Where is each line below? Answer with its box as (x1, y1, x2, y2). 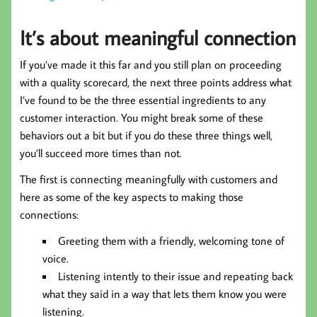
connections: (20, 207, 79, 222)
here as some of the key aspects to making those (20, 190, 243, 204)
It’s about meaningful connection (20, 24, 296, 52)
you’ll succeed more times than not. (20, 146, 182, 161)
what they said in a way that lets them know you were (42, 287, 287, 301)
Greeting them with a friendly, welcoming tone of (58, 234, 284, 248)
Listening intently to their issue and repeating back (58, 269, 293, 284)
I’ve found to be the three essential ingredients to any (20, 93, 266, 108)
